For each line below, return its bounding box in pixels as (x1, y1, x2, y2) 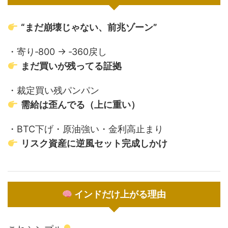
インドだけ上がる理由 (72, 189, 166, 199)
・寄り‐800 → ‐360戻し (8, 46, 107, 57)
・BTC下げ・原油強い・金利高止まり (8, 124, 163, 134)
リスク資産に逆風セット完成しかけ (20, 138, 167, 149)
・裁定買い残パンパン (8, 85, 99, 96)
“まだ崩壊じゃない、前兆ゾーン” (20, 22, 157, 33)
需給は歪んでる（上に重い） (20, 99, 140, 110)
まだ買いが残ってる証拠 (20, 61, 122, 71)
